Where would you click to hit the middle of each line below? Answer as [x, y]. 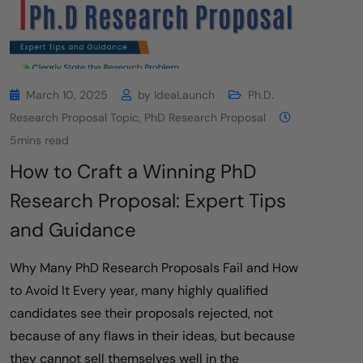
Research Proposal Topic [74, 117]
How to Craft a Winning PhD [133, 171]
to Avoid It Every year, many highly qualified [139, 290]
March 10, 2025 [67, 94]
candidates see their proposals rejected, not [141, 313]
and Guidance [73, 229]
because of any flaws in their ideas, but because [152, 335]
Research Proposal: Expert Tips [148, 200]
